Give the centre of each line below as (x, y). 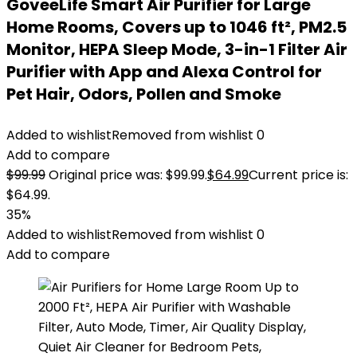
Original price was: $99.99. (128, 175)
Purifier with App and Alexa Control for (164, 72)
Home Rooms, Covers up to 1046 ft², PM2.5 (177, 27)
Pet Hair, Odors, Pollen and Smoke (144, 94)
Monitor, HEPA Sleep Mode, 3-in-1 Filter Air (177, 49)
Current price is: (298, 175)
